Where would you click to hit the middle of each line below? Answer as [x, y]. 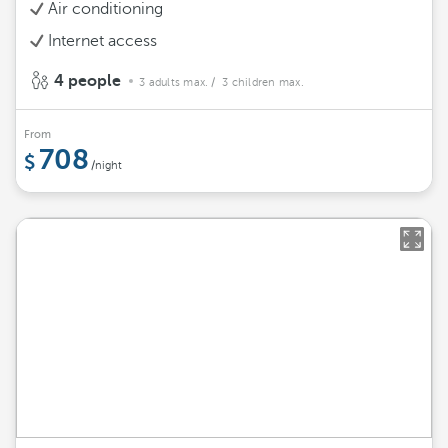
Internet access [102, 41]
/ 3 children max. [257, 82]
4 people [87, 81]
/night [106, 165]
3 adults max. [174, 82]
